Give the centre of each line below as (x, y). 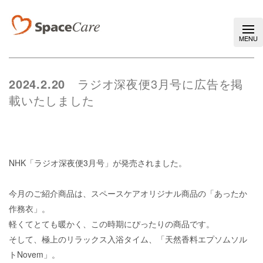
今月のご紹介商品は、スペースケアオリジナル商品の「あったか (128, 193)
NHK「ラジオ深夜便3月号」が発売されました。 (98, 163)
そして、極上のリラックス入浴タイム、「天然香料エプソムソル (128, 239)
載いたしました (52, 100)
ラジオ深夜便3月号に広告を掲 (161, 84)
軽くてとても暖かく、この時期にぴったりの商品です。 (112, 224)
